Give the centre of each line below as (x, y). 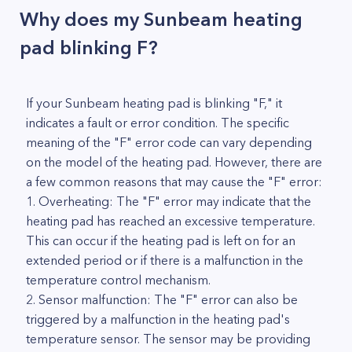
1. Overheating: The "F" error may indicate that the (169, 201)
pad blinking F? (89, 48)
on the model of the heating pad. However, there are (174, 162)
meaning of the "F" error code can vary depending (169, 142)
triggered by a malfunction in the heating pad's (158, 319)
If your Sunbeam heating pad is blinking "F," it (154, 103)
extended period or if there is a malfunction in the (165, 260)
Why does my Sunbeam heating (161, 19)
